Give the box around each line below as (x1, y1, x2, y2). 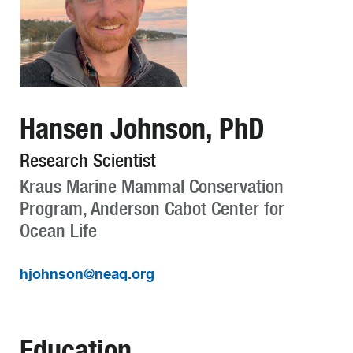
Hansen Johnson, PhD (20, 110, 265, 146)
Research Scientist (20, 149, 156, 173)
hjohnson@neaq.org (20, 265, 154, 283)
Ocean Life (20, 219, 97, 243)
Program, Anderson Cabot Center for (20, 197, 284, 221)
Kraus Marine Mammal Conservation (20, 175, 284, 199)
